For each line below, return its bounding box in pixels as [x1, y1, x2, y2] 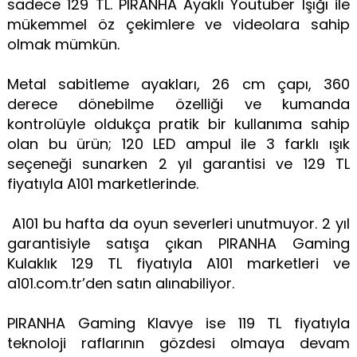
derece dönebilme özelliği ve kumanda [6, 93, 351, 114]
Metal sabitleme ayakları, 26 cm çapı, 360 [6, 73, 351, 94]
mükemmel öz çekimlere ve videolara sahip [6, 14, 351, 34]
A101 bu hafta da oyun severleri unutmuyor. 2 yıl [6, 213, 351, 233]
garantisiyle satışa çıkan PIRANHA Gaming [6, 233, 351, 253]
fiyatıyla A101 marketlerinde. [6, 173, 202, 194]
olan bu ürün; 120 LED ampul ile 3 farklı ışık [6, 133, 351, 154]
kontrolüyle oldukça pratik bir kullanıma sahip [6, 113, 351, 134]
